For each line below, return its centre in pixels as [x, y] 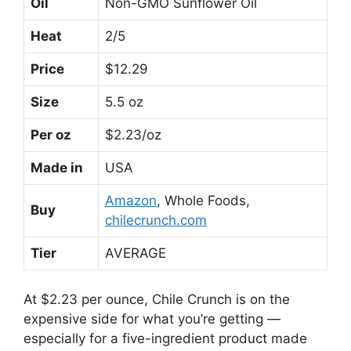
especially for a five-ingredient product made [165, 339]
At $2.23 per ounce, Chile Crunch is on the [157, 300]
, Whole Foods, [203, 200]
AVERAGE [136, 253]
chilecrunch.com [156, 220]
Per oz [51, 134]
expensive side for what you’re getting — [152, 319]
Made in [57, 167]
